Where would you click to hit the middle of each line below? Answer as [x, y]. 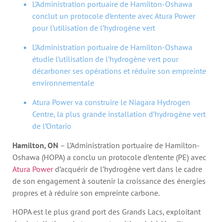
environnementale [63, 83]
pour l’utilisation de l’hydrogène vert [94, 28]
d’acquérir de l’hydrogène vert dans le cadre [128, 169]
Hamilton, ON [35, 145]
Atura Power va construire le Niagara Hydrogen [111, 102]
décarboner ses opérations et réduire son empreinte [119, 71]
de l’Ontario [52, 126]
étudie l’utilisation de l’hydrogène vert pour [105, 59]
